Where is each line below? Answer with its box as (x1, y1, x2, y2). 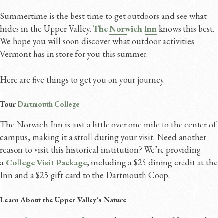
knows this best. (157, 22, 214, 34)
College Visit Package (6, 157, 87, 168)
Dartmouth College (18, 99, 80, 109)
